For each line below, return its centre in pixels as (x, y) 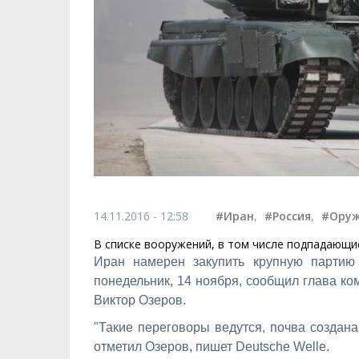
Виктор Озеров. (140, 300)
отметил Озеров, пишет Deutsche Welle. (212, 346)
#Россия (288, 216)
